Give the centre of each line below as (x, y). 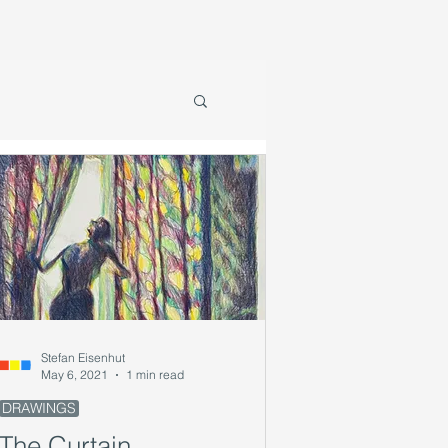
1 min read (155, 374)
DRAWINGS (39, 408)
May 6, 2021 (74, 374)
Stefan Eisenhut (83, 357)
